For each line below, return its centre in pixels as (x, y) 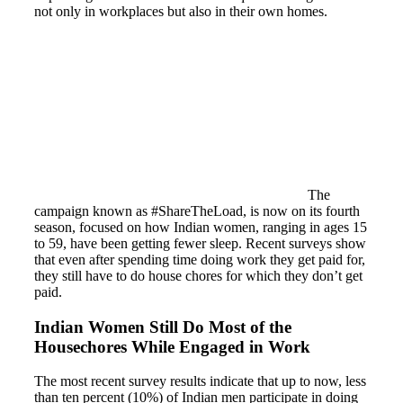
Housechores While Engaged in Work (172, 346)
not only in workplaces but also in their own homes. (181, 12)
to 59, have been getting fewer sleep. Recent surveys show (200, 244)
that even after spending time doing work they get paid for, (200, 260)
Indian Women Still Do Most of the (163, 327)
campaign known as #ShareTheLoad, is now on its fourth (197, 211)
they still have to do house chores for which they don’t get (198, 276)
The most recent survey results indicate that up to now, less (200, 381)
